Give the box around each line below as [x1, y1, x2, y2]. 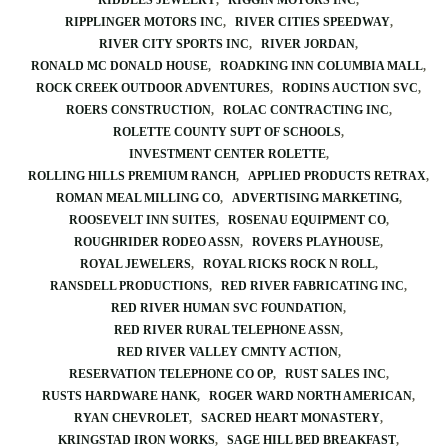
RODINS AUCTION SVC [282, 81, 418, 95]
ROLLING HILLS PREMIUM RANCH [28, 169, 236, 183]
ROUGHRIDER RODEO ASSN [74, 235, 240, 249]
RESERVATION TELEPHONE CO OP [68, 367, 273, 381]
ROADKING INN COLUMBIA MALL [220, 59, 423, 73]
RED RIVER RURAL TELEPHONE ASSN [114, 323, 340, 337]
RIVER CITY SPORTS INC [99, 37, 249, 51]
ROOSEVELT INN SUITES [68, 213, 216, 227]
